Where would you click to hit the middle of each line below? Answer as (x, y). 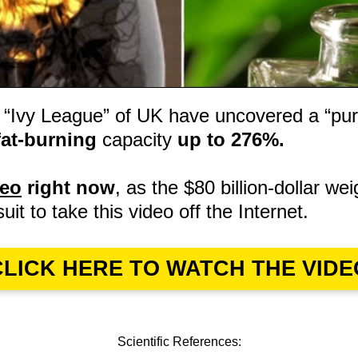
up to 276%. (231, 139)
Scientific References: (179, 341)
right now (68, 187)
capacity (137, 139)
